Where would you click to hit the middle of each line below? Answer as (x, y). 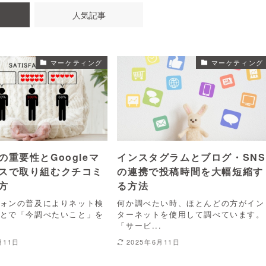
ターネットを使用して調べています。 (191, 214)
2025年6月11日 (153, 241)
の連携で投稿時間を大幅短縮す (190, 172)
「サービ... (140, 225)
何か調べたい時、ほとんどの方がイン (191, 202)
